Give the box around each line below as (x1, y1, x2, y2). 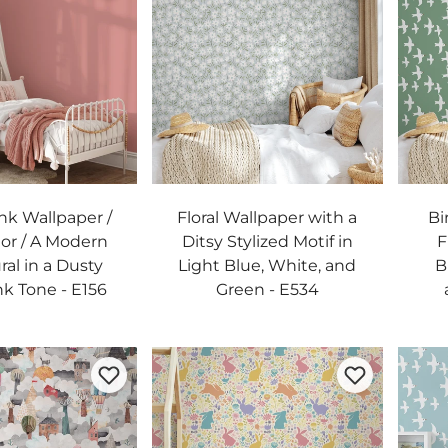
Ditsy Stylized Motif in (181, 232, 353, 251)
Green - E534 (215, 280, 319, 299)
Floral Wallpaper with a (177, 208, 358, 227)
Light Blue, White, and (178, 256, 357, 275)
